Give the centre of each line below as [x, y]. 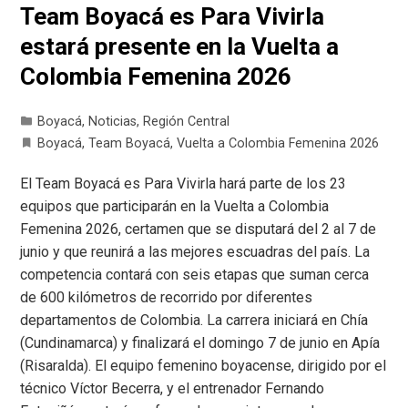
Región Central [187, 121]
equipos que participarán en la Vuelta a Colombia [175, 206]
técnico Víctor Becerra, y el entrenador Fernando [173, 388]
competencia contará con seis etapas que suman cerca [195, 274]
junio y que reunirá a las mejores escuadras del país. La [195, 251]
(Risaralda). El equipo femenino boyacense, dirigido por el [204, 365]
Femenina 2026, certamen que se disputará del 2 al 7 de [199, 229]
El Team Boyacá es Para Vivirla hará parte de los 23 [184, 183]
